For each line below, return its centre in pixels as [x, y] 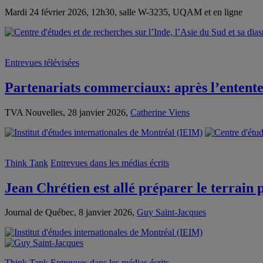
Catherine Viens [160, 112]
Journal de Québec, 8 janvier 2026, [71, 213]
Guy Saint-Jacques [171, 213]
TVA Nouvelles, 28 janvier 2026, [68, 112]
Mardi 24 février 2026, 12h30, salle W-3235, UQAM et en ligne [124, 12]
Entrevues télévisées [42, 62]
